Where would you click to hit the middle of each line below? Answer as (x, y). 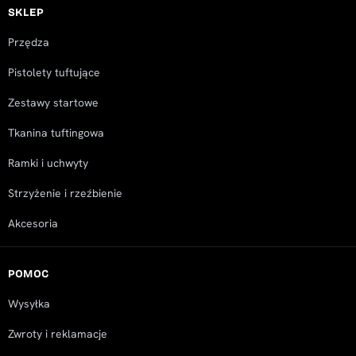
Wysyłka (29, 304)
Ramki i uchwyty (48, 163)
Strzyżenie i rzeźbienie (65, 193)
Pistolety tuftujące (54, 73)
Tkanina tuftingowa (56, 133)
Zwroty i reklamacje (57, 334)
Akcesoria (33, 224)
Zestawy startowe (53, 103)
